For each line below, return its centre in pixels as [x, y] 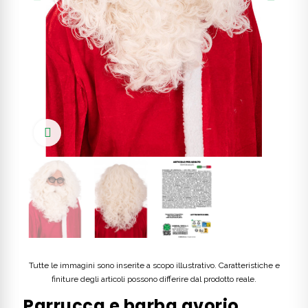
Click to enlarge [99, 132]
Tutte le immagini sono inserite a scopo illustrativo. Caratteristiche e [154, 266]
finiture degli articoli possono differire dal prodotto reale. [154, 279]
